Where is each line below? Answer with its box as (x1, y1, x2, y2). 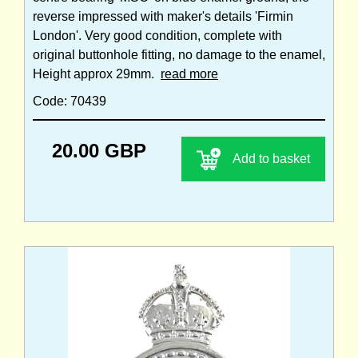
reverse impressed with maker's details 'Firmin (33, 9, 293, 23)
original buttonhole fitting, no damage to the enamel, (33, 47, 325, 62)
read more (161, 66, 218, 81)
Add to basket (233, 151, 310, 165)
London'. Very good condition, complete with (33, 28, 282, 42)
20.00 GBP (52, 139, 146, 161)
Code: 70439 (33, 93, 106, 108)
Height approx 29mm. (33, 66, 161, 81)
